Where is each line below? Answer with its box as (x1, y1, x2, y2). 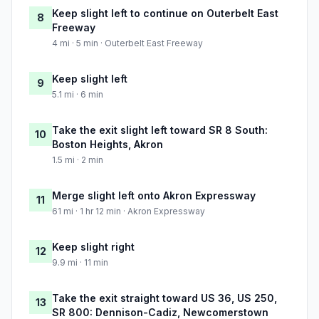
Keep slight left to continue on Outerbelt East (52, 7, 278, 20)
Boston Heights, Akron (52, 138, 163, 151)
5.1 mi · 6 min (52, 89, 103, 100)
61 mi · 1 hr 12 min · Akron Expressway (52, 206, 205, 217)
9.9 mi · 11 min (52, 257, 108, 268)
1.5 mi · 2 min (52, 155, 103, 166)
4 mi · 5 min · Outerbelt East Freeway (52, 38, 203, 49)
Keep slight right (52, 241, 135, 253)
